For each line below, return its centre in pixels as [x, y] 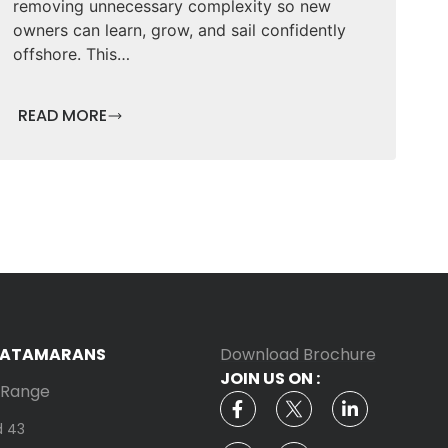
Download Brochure [297, 355]
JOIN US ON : [269, 379]
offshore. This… [71, 54]
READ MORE [62, 116]
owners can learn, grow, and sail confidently [179, 30]
